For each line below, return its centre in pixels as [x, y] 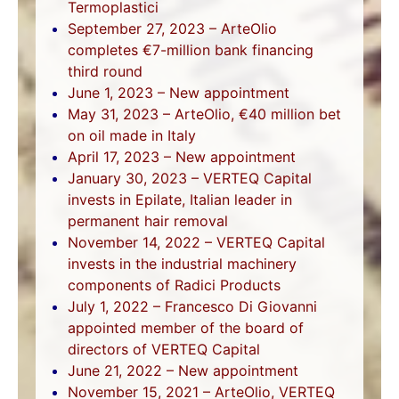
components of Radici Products [174, 285]
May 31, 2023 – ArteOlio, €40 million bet [204, 114]
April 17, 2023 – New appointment [182, 156]
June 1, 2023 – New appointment [179, 92]
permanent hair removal [148, 220]
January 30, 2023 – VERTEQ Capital [190, 178]
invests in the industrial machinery [182, 263]
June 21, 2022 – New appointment [183, 370]
